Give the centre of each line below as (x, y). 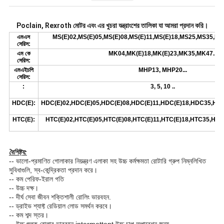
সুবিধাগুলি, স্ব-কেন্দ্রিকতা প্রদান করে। (53, 170)
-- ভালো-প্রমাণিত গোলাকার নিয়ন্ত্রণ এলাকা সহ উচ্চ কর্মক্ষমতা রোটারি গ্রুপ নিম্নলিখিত (107, 161)
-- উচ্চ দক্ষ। (23, 188)
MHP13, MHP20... (163, 70)
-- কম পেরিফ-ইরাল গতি (36, 179)
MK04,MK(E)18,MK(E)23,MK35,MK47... (163, 54)
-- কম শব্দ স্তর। (28, 215)
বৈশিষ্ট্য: (18, 152)
